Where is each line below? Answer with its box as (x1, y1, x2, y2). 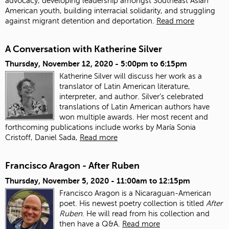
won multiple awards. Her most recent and (59, 113, 208, 122)
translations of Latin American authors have (59, 103, 210, 111)
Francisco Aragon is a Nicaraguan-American (59, 189, 211, 197)
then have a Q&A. (59, 219, 122, 228)
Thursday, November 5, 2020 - (5, 176, 117, 185)
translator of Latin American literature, (59, 82, 190, 91)
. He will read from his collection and (82, 209, 210, 218)
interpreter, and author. (59, 93, 142, 101)
